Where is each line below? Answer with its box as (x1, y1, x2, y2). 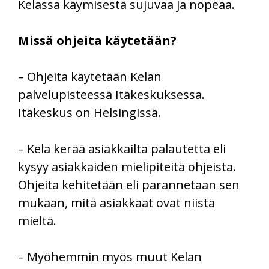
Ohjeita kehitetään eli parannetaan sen (18, 177, 240, 193)
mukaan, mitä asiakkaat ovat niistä (18, 195, 215, 211)
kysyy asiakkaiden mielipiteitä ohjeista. (18, 159, 236, 175)
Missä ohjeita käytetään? (18, 32, 177, 49)
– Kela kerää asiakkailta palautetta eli (18, 141, 226, 157)
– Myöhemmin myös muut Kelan (18, 249, 202, 265)
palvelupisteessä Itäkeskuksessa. (18, 86, 205, 103)
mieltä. (18, 213, 56, 229)
